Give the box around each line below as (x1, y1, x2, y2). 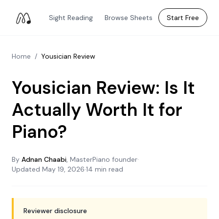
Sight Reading (49, 13, 93, 22)
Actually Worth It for (12, 98, 182, 121)
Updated (12, 165, 42, 174)
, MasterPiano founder (66, 155, 137, 164)
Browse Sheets (105, 13, 153, 22)
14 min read (86, 165, 123, 174)
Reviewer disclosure (23, 206, 87, 215)
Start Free (167, 13, 199, 22)
